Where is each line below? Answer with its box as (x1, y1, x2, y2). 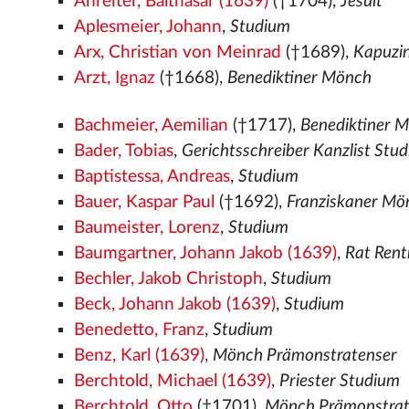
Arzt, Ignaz (74, 69, 156, 87)
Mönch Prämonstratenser (213, 347, 398, 364)
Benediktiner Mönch (227, 69, 372, 87)
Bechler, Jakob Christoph (74, 270, 264, 288)
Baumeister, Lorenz (74, 219, 221, 236)
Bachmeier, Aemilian (74, 117, 229, 134)
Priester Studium (279, 372, 401, 390)
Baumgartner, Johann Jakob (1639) (74, 245, 338, 262)
